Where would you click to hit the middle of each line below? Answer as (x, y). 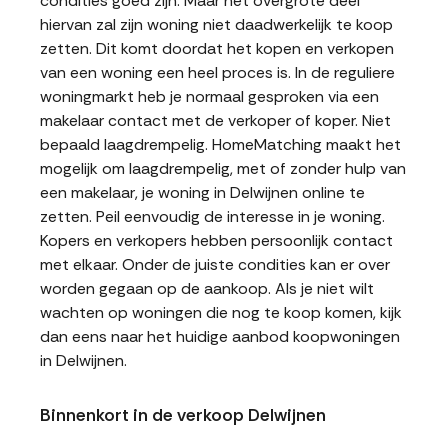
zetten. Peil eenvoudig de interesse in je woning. (212, 216)
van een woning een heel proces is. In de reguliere (217, 72)
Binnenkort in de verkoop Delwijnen (183, 415)
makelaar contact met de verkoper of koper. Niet (215, 120)
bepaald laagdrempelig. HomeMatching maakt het (220, 144)
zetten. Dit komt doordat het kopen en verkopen (217, 48)
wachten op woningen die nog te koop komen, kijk (221, 312)
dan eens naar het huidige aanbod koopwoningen (220, 336)
